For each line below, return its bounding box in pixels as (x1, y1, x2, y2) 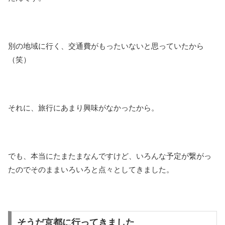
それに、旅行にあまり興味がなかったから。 (8, 103, 159, 113)
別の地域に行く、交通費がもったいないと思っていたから (8, 42, 204, 51)
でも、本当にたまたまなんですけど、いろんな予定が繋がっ (8, 152, 211, 161)
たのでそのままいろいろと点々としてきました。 (8, 165, 174, 174)
